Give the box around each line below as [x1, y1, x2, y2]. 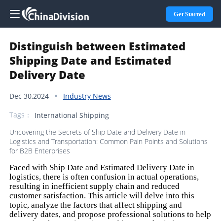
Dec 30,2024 [9, 91, 49, 101]
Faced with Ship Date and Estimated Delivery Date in [9, 162, 195, 172]
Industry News [63, 91, 111, 101]
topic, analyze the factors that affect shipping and [9, 200, 183, 210]
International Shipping [35, 110, 110, 120]
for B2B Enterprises [9, 146, 71, 155]
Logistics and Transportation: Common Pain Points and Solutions [9, 136, 208, 146]
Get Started [174, 10, 205, 18]
